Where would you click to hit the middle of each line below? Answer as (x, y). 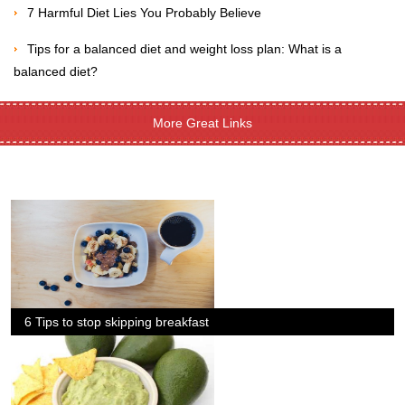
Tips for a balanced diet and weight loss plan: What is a (184, 49)
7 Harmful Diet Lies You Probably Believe (144, 13)
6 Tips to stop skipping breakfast (117, 322)
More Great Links (202, 123)
